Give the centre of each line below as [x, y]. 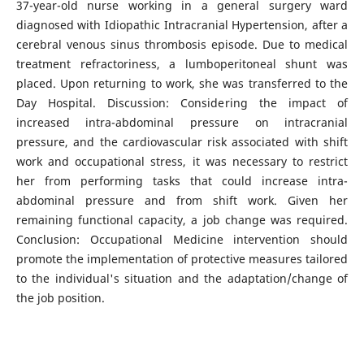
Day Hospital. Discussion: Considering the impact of [182, 103]
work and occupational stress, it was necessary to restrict [182, 162]
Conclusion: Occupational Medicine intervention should [182, 240]
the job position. [60, 298]
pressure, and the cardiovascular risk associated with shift [182, 142]
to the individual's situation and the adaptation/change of [182, 279]
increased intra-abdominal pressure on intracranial [182, 123]
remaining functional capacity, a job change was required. [182, 220]
